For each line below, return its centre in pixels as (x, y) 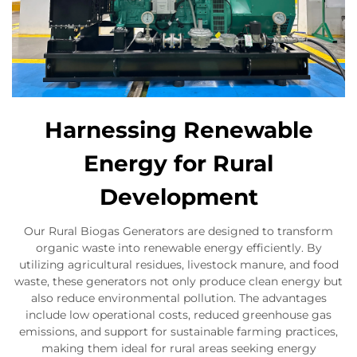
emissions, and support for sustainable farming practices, (178, 332)
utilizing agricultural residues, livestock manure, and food (178, 265)
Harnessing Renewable (178, 130)
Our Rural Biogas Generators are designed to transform (178, 231)
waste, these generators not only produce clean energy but (178, 282)
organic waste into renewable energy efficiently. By (178, 248)
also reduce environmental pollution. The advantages (178, 298)
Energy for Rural (178, 164)
